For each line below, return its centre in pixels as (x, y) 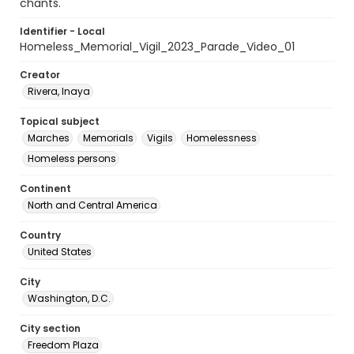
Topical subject (60, 121)
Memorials (108, 138)
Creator (40, 75)
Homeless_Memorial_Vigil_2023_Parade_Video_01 (157, 47)
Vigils (160, 138)
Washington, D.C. (69, 298)
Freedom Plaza (63, 345)
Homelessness (222, 138)
